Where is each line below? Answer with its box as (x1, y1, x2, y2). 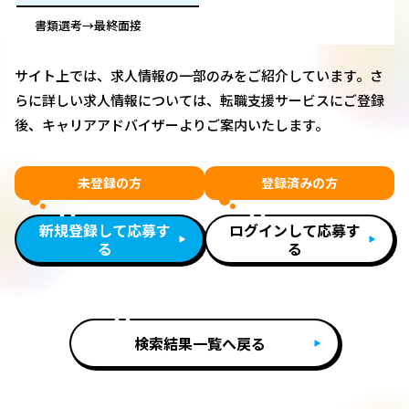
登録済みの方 (261, 173, 338, 193)
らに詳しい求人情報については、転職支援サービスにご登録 (15, 90, 384, 110)
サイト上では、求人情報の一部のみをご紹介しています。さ (15, 66, 383, 86)
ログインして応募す (229, 219, 361, 242)
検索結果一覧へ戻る (134, 332, 266, 355)
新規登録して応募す (39, 219, 171, 242)
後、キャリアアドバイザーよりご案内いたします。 (15, 115, 329, 135)
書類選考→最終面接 (35, 16, 142, 35)
